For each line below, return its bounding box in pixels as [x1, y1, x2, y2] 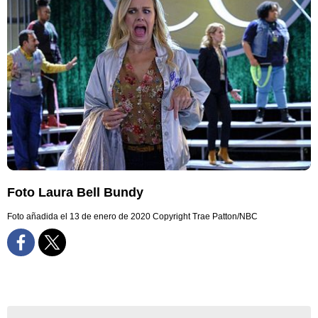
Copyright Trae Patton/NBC [153, 212, 258, 222]
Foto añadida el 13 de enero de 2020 [7, 212, 150, 222]
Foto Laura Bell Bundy [7, 185, 143, 200]
